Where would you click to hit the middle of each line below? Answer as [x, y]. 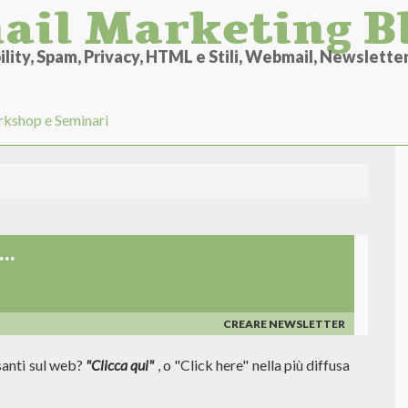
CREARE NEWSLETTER [284, 324]
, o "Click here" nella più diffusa [252, 365]
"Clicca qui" [120, 365]
